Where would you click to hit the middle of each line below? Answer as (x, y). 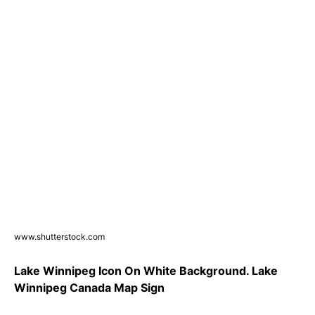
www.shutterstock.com (59, 237)
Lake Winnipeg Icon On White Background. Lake (146, 271)
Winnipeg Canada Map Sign (89, 288)
